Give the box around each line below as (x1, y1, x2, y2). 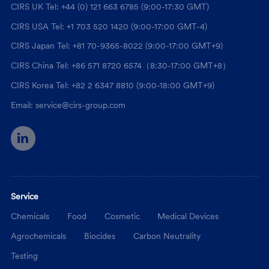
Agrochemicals (10, 231, 66, 242)
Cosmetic (104, 211, 140, 222)
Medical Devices (157, 211, 219, 222)
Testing (10, 250, 38, 262)
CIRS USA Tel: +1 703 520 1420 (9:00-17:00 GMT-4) (10, 20, 207, 32)
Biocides (83, 231, 115, 242)
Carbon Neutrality (133, 231, 201, 242)
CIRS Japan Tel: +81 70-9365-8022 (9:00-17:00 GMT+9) (10, 40, 223, 52)
